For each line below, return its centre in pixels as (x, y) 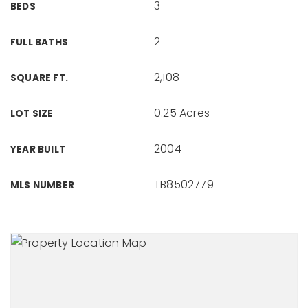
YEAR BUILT (38, 150)
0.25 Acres (182, 113)
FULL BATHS (39, 42)
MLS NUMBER (42, 185)
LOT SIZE (32, 114)
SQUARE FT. (39, 78)
